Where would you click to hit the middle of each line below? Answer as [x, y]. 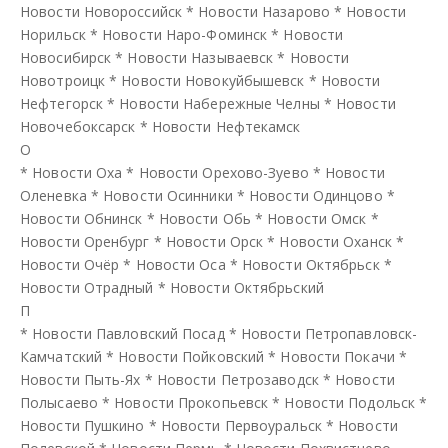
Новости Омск [317, 218]
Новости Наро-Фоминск [185, 34]
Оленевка [53, 195]
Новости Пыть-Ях [80, 379]
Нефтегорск [61, 103]
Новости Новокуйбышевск [213, 80]
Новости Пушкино [82, 425]
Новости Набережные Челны [219, 103]
